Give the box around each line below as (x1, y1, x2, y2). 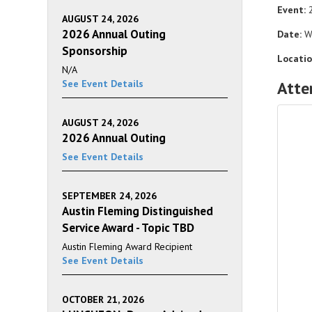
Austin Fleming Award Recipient (62, 240, 192, 253)
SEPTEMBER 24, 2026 (62, 189, 157, 202)
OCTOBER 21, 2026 (62, 293, 144, 306)
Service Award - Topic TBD (62, 220, 194, 235)
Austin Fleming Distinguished (62, 203, 213, 219)
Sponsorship (62, 43, 127, 58)
